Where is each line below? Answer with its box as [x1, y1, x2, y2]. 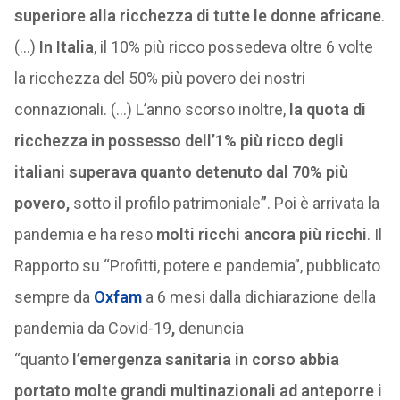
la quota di [285, 100, 366, 119]
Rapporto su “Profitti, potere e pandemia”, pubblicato [13, 256, 380, 275]
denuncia [178, 319, 244, 337]
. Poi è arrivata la [266, 194, 379, 212]
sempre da [13, 287, 94, 306]
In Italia [38, 37, 94, 56]
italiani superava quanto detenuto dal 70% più [13, 162, 348, 181]
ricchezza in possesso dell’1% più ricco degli [13, 131, 344, 150]
